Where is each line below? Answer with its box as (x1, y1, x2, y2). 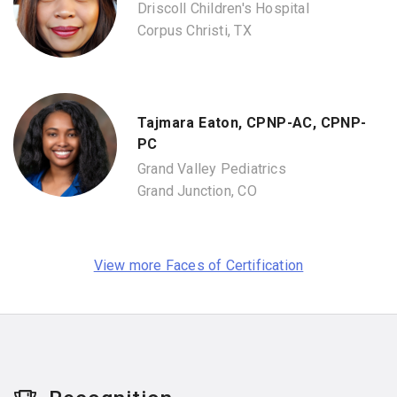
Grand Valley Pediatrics (137, 160, 286, 178)
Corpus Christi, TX (137, 22, 252, 40)
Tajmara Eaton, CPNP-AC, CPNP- (137, 113, 367, 131)
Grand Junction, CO (137, 183, 257, 200)
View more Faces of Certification (93, 257, 304, 275)
